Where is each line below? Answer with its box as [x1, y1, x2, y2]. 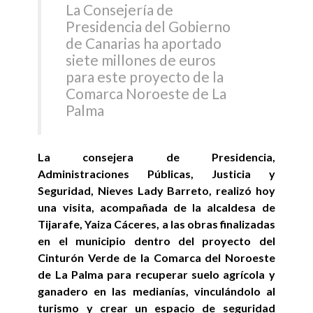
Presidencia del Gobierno [66, 17, 231, 36]
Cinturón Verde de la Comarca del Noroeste [38, 250, 275, 264]
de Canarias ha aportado [66, 34, 222, 52]
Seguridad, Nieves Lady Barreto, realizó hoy [38, 183, 275, 197]
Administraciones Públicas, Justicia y [38, 166, 275, 180]
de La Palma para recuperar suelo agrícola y [38, 267, 275, 281]
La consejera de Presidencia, [38, 150, 275, 163]
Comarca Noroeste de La [66, 85, 227, 103]
